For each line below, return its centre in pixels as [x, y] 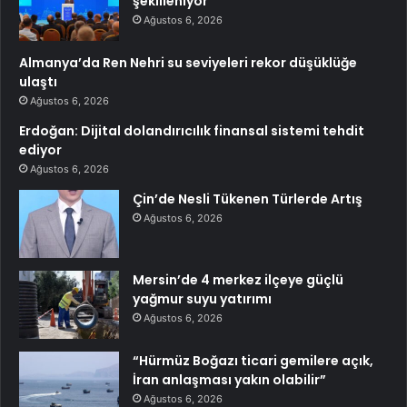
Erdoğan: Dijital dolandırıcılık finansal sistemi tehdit [192, 131]
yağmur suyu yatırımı [202, 299]
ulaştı [38, 82]
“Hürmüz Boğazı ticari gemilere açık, [253, 361]
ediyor [40, 150]
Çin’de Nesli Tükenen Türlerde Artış [248, 199]
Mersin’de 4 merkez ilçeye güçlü [238, 280]
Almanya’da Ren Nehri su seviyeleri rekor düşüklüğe [188, 63]
